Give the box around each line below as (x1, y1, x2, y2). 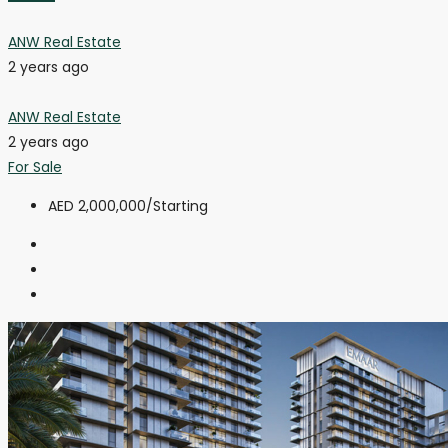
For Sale (8, 157, 62, 178)
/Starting (146, 196, 208, 217)
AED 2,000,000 (48, 196, 146, 217)
